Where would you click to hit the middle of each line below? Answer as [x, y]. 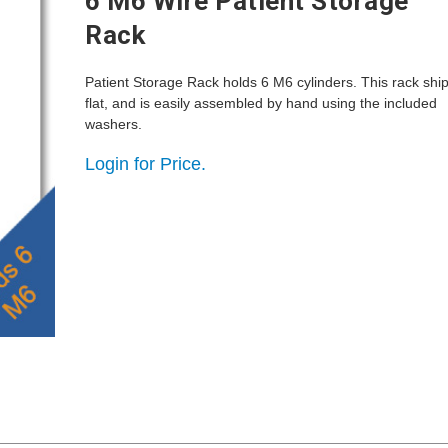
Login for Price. [146, 164]
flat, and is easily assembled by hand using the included [261, 103]
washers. [114, 124]
